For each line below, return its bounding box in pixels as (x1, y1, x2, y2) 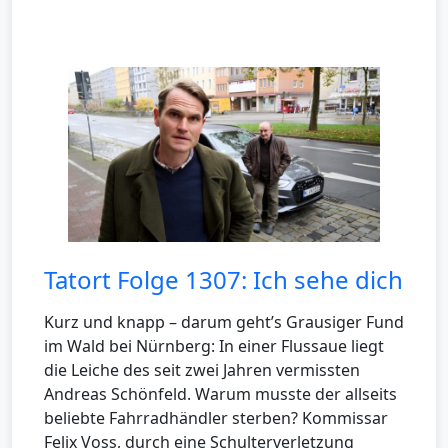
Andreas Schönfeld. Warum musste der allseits (44, 383, 397, 406)
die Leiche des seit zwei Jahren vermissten (44, 359, 360, 382)
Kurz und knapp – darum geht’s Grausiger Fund (44, 311, 404, 334)
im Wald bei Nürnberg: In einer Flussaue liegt (44, 335, 384, 358)
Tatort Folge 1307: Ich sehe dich (44, 263, 403, 297)
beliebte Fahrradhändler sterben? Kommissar (44, 407, 388, 430)
